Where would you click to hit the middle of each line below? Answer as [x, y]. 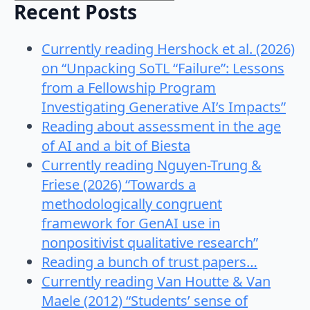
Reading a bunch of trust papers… [149, 262]
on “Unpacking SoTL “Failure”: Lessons [163, 68]
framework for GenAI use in [131, 223]
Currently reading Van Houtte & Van [156, 281]
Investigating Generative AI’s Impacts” [164, 107]
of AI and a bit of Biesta [116, 145]
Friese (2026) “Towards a [119, 184]
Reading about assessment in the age [161, 126]
